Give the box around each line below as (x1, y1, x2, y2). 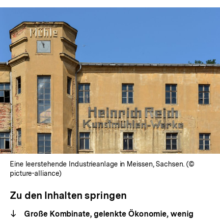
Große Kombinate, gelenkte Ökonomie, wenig (22, 209, 193, 219)
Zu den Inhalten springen (10, 190, 127, 202)
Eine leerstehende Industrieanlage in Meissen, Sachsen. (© (10, 160, 195, 168)
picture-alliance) (10, 169, 62, 178)
